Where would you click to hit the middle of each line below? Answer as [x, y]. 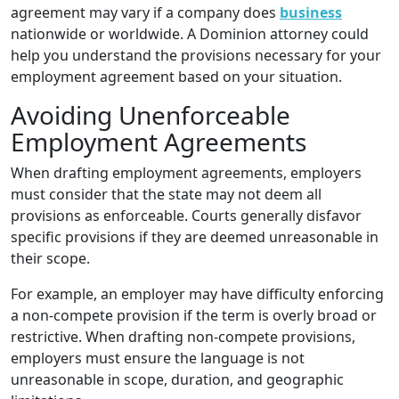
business [311, 12]
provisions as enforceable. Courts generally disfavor [186, 216]
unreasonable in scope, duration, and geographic [177, 379]
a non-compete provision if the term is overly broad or [194, 315]
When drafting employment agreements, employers [186, 173]
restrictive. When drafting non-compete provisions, [183, 337]
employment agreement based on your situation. [176, 77]
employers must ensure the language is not [158, 358]
